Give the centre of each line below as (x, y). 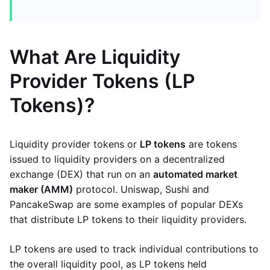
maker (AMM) (41, 189)
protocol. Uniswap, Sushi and (141, 189)
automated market (195, 174)
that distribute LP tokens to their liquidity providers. (128, 219)
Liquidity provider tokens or (75, 144)
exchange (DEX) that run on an (81, 174)
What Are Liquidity (95, 57)
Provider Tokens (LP (102, 81)
